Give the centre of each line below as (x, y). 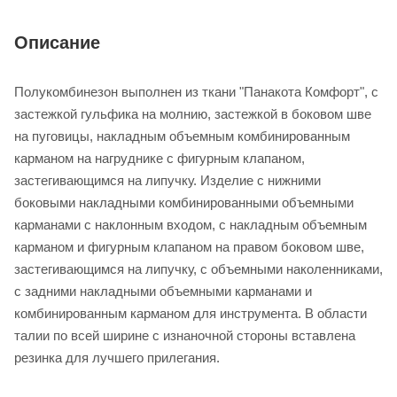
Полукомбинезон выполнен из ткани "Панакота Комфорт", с (196, 92)
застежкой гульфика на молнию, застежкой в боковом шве (193, 114)
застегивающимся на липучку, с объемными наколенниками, (198, 269)
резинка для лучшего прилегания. (117, 358)
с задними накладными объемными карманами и (163, 292)
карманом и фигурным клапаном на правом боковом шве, (189, 247)
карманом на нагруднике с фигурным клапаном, (160, 159)
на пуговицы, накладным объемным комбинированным (182, 136)
